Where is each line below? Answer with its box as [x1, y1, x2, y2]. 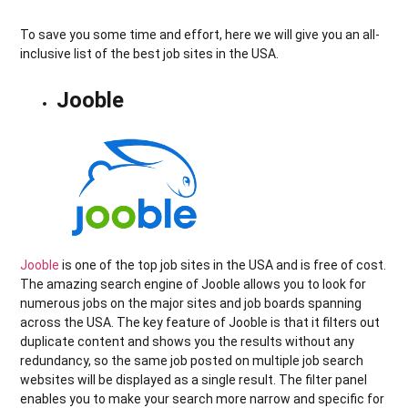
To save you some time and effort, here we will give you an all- [20, 26, 381, 42]
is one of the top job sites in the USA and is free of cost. [59, 257, 387, 272]
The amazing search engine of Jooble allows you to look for [20, 276, 367, 291]
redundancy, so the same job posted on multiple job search [20, 352, 364, 368]
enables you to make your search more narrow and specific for [20, 391, 385, 406]
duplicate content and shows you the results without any [20, 333, 355, 349]
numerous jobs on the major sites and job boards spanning [20, 295, 362, 311]
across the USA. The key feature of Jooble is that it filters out [20, 314, 381, 330]
